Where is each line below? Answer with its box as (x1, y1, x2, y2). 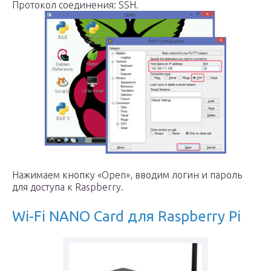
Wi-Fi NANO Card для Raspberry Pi (12, 208, 241, 224)
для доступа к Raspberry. (12, 181, 123, 192)
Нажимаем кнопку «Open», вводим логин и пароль (12, 169, 242, 180)
